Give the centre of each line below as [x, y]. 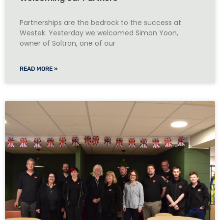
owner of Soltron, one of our [68, 43]
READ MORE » [39, 69]
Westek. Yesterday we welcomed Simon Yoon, [99, 33]
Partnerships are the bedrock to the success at [100, 22]
